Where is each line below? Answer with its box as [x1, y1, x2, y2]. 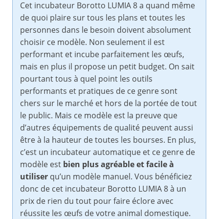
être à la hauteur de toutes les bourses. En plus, [20, 134, 196, 146]
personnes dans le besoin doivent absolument [20, 24, 191, 36]
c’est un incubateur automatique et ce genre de [20, 147, 195, 158]
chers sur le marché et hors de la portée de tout [20, 98, 197, 109]
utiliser [20, 171, 48, 182]
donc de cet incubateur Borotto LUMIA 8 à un [20, 183, 186, 195]
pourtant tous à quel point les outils [20, 73, 153, 85]
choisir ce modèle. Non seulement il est [20, 37, 165, 48]
